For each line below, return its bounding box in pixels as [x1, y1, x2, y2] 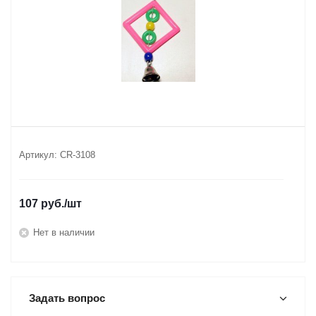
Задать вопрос [29, 292, 105, 304]
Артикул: [19, 150, 57, 160]
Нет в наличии [33, 226, 95, 238]
